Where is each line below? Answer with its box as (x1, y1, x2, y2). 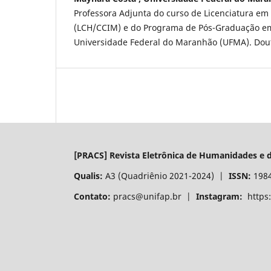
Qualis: (74, 170, 103, 182)
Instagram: (196, 191, 243, 203)
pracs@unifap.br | (111, 191, 196, 203)
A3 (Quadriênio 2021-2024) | (103, 170, 229, 182)
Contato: (74, 191, 111, 203)
